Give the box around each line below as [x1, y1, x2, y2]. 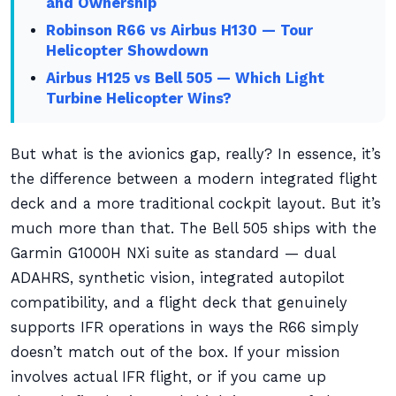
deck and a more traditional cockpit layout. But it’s [11, 195, 381, 212]
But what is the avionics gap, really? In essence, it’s [11, 146, 381, 163]
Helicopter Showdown [46, 42, 209, 59]
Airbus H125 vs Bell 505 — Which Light [46, 70, 325, 87]
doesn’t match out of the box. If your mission [11, 344, 340, 361]
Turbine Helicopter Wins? [46, 90, 232, 107]
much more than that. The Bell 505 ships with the [11, 220, 377, 237]
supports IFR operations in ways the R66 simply [11, 319, 359, 336]
